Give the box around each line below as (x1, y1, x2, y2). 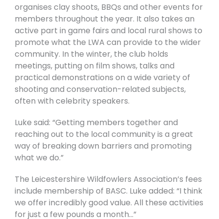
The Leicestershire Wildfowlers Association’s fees (15, 174, 202, 185)
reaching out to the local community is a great (15, 129, 193, 140)
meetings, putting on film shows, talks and (15, 60, 175, 72)
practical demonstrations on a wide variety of (15, 72, 190, 84)
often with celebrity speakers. (15, 95, 130, 107)
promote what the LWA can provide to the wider (15, 37, 201, 48)
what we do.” (15, 152, 64, 164)
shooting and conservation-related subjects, (15, 84, 186, 95)
